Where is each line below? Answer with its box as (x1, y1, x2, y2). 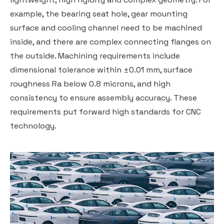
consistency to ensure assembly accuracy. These (10, 92, 197, 103)
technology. (10, 120, 56, 131)
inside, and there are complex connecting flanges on (10, 36, 211, 47)
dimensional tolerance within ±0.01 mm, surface (10, 64, 192, 75)
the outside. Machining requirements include (10, 50, 180, 61)
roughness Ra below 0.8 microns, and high (10, 78, 170, 89)
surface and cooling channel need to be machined (10, 22, 202, 33)
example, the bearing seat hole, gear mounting (10, 8, 187, 19)
